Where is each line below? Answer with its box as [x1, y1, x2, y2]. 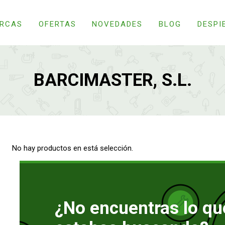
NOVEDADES [92, 19, 143, 29]
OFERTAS [38, 19, 76, 29]
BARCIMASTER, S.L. [33, 70, 192, 90]
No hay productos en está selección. [12, 144, 133, 153]
